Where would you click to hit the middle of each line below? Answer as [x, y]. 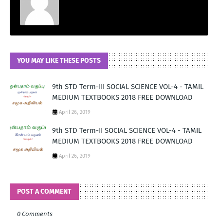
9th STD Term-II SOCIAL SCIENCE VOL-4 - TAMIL [127, 130]
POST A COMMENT [44, 191]
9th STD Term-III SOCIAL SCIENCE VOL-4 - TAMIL [128, 86]
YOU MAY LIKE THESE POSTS [59, 60]
